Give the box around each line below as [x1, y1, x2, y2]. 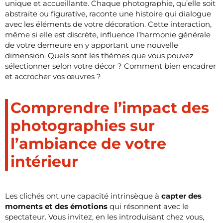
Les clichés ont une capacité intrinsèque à [5, 191, 161, 201]
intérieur [10, 152, 78, 171]
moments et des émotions [5, 201, 108, 211]
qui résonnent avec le [108, 201, 189, 211]
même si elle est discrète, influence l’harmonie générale [5, 29, 211, 39]
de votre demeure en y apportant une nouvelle [5, 40, 178, 50]
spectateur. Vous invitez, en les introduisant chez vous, [5, 212, 204, 222]
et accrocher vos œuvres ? [5, 71, 101, 81]
